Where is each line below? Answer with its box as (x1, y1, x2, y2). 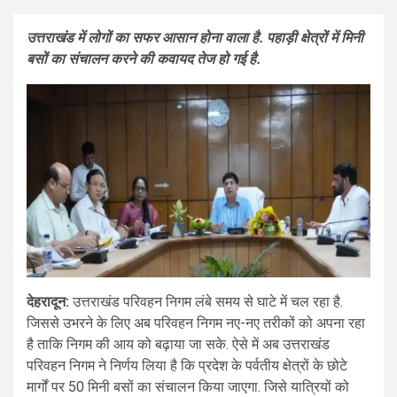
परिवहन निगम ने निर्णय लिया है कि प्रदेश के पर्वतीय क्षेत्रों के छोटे (27, 357, 347, 375)
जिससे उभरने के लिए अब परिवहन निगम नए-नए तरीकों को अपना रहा (27, 315, 365, 332)
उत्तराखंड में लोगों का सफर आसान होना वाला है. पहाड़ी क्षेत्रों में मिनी (27, 29, 363, 47)
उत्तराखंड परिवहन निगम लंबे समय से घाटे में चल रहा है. (69, 293, 343, 311)
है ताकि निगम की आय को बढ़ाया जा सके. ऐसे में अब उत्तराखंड (27, 336, 330, 354)
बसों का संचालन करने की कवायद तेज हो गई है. (27, 51, 261, 68)
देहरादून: (27, 293, 69, 311)
